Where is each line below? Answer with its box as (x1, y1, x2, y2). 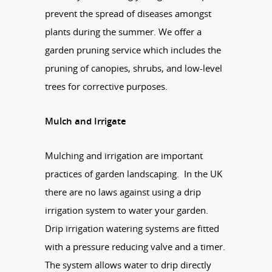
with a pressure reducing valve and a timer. (45, 240, 225, 253)
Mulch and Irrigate (45, 114, 126, 127)
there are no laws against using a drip (45, 185, 201, 198)
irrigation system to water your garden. (45, 203, 208, 216)
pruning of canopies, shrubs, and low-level (45, 61, 222, 74)
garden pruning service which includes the (45, 43, 221, 56)
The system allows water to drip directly (45, 258, 211, 271)
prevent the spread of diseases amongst (45, 7, 211, 19)
